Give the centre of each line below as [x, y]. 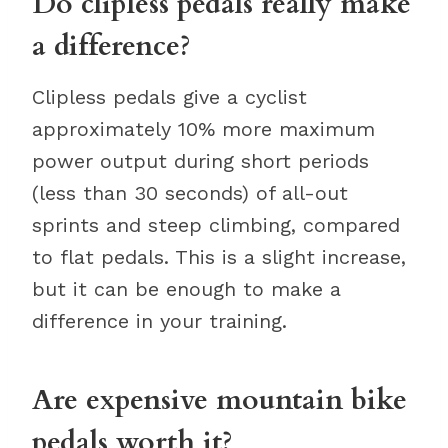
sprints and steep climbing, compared [216, 225]
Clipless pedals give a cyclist [169, 97]
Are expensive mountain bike [219, 400]
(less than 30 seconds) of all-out [190, 193]
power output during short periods [200, 161]
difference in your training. [159, 321]
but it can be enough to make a [186, 289]
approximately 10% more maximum [203, 129]
